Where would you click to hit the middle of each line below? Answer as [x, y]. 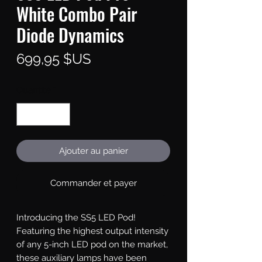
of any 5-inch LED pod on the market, [92, 244]
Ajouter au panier [93, 151]
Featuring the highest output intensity [92, 231]
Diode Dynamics [70, 35]
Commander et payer [93, 183]
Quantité [34, 90]
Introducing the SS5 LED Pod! [76, 217]
